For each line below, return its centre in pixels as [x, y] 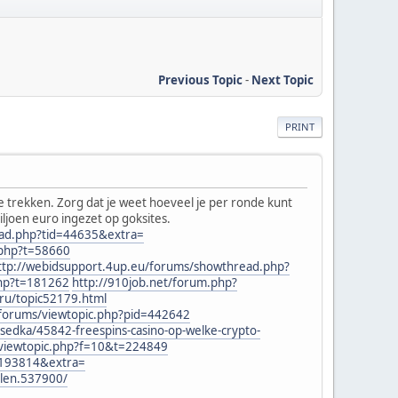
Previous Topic [200, 80]
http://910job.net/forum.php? [155, 282]
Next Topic [283, 80]
